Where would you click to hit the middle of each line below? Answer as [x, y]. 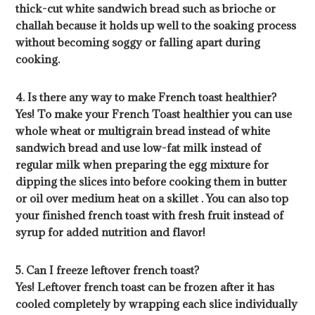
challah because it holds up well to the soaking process [156, 26]
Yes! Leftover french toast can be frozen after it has [145, 287]
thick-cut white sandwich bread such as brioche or [146, 9]
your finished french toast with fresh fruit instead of [150, 216]
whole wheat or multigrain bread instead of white [143, 131]
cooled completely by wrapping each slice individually [157, 304]
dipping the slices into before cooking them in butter [152, 182]
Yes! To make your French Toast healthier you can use [154, 114]
